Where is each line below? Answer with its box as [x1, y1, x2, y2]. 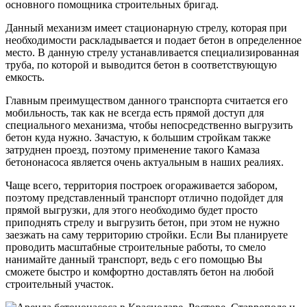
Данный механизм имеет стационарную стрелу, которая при [5, 21, 287, 34]
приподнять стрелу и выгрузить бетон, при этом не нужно [5, 216, 280, 228]
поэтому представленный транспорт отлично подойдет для [5, 191, 283, 204]
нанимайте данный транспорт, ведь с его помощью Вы [5, 253, 262, 265]
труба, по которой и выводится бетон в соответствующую [5, 58, 277, 71]
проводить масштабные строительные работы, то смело [5, 241, 266, 253]
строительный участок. [5, 278, 114, 290]
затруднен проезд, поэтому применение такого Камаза [5, 143, 260, 156]
